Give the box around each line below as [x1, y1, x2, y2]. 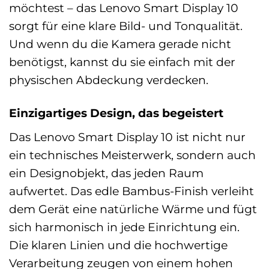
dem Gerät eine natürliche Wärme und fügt [9, 201, 257, 216]
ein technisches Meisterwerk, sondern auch [9, 147, 256, 162]
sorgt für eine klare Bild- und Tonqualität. [9, 19, 243, 34]
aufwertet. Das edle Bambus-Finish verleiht [9, 183, 254, 198]
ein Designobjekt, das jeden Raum [9, 165, 204, 180]
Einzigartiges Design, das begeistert [9, 106, 223, 121]
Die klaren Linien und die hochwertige [9, 237, 228, 252]
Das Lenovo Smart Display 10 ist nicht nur [9, 129, 246, 144]
